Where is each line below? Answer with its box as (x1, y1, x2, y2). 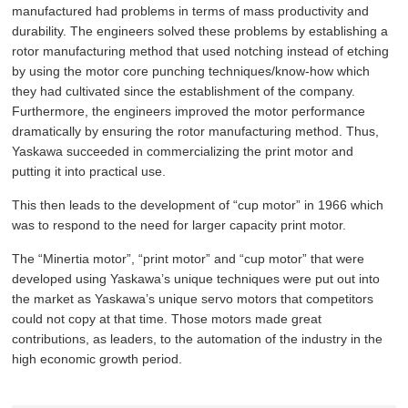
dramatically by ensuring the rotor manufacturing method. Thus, (12, 124, 380, 138)
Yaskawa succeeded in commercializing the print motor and (12, 144, 354, 158)
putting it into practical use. (12, 164, 167, 178)
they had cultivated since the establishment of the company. (12, 84, 356, 98)
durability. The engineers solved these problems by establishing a (12, 24, 389, 38)
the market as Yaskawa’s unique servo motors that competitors (12, 291, 374, 306)
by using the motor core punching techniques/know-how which (12, 64, 371, 78)
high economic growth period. (12, 352, 183, 366)
